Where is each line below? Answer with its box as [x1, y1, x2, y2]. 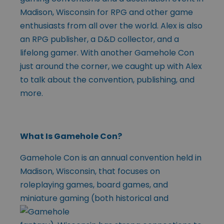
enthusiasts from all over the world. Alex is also [20, 19, 202, 31]
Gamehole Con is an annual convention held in [20, 151, 201, 163]
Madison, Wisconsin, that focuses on [20, 165, 160, 177]
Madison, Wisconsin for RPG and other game [20, 6, 193, 18]
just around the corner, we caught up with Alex [20, 60, 202, 72]
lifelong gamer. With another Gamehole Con [20, 46, 194, 58]
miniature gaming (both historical [20, 192, 151, 204]
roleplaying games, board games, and [20, 178, 168, 190]
